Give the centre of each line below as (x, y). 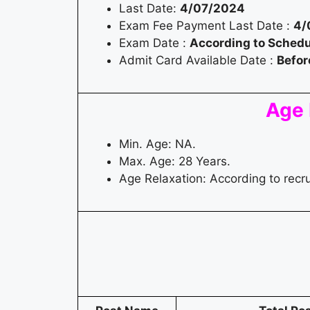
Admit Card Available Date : (198, 61)
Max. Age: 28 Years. (175, 162)
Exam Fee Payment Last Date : (206, 26)
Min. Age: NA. (157, 144)
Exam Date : (154, 43)
